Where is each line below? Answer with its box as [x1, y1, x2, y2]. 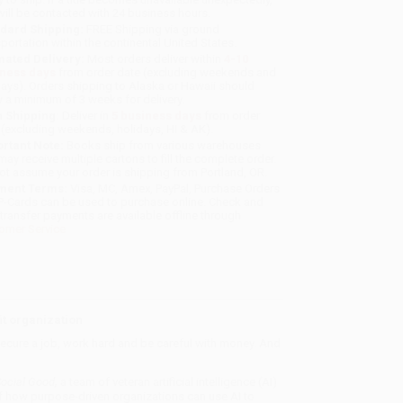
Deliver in [59, 109, 112, 123]
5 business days [112, 109, 202, 123]
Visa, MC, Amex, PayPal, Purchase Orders [67, 182, 281, 196]
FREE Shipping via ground [84, 22, 220, 37]
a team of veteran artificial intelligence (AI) [57, 374, 277, 389]
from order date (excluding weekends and [56, 66, 277, 80]
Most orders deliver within [85, 52, 225, 67]
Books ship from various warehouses [64, 139, 262, 153]
